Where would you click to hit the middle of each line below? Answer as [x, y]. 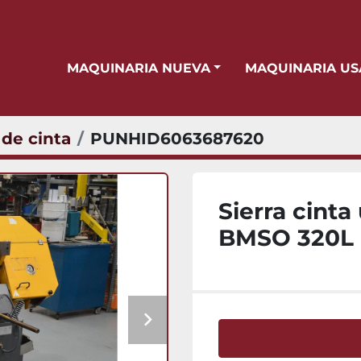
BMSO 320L [286, 238]
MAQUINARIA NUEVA [144, 68]
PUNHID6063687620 [177, 139]
